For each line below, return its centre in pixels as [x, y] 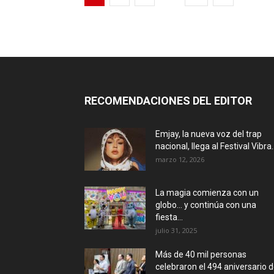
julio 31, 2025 [176, 230]
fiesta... [169, 217]
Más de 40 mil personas [201, 254]
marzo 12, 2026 [180, 159]
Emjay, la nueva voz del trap [209, 134]
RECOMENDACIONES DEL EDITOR [168, 100]
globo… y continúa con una [206, 205]
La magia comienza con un [207, 192]
